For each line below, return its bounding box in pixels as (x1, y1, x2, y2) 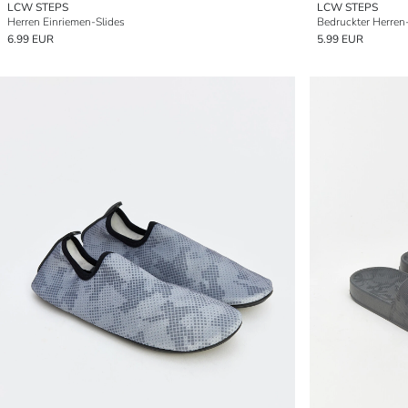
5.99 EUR (317, 32, 363, 46)
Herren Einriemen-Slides (7, 15, 125, 29)
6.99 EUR (7, 32, 54, 46)
